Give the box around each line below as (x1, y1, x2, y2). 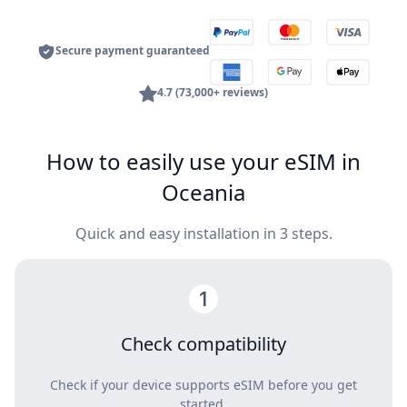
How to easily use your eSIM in (46, 146, 361, 177)
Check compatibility (121, 332, 286, 357)
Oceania (162, 177, 245, 208)
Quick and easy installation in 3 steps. (74, 223, 333, 244)
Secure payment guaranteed (55, 43, 210, 59)
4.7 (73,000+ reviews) (157, 84, 268, 101)
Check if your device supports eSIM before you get (50, 376, 357, 394)
